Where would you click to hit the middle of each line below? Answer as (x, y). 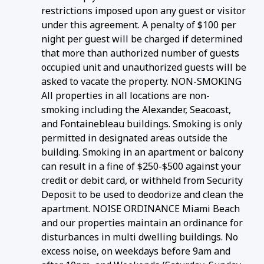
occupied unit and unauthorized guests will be (144, 67)
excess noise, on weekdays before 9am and (136, 251)
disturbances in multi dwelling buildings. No (140, 237)
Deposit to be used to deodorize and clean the (142, 194)
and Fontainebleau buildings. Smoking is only (142, 123)
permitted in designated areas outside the (134, 138)
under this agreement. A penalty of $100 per (139, 24)
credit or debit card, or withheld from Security (142, 180)
